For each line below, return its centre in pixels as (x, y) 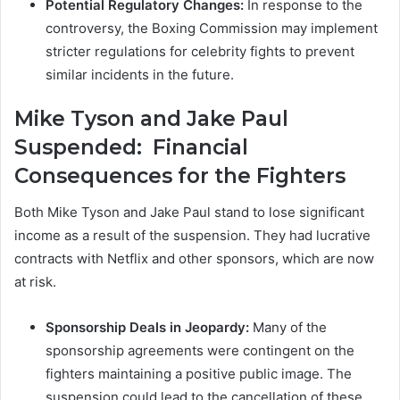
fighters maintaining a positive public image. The (199, 373)
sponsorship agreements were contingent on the (200, 350)
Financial (195, 148)
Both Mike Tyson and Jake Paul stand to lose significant (189, 212)
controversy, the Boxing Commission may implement (212, 29)
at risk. (35, 281)
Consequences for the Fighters (180, 176)
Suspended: (78, 148)
